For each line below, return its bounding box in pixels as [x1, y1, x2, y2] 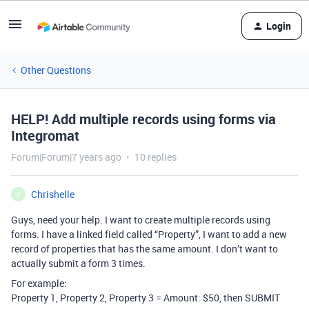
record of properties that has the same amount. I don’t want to [11, 242, 278, 255]
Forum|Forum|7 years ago [11, 150, 121, 163]
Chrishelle [31, 188, 74, 201]
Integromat [11, 126, 79, 145]
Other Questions [21, 63, 91, 77]
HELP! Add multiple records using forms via [11, 110, 276, 128]
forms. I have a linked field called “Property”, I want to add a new [11, 228, 287, 241]
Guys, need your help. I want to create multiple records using [11, 213, 270, 226]
